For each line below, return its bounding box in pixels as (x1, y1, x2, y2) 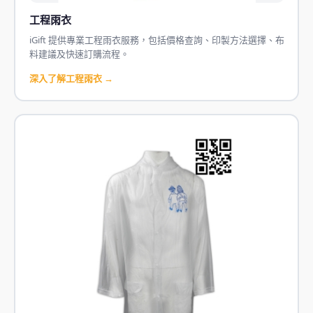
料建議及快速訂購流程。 (29, 47, 129, 60)
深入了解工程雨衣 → (29, 71, 113, 85)
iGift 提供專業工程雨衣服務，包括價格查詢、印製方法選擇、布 (29, 33, 284, 46)
